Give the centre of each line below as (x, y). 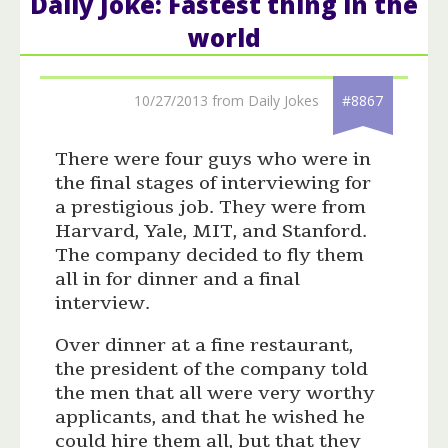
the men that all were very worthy (215, 393)
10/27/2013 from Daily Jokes (226, 101)
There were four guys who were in (213, 159)
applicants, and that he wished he (210, 417)
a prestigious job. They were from (211, 207)
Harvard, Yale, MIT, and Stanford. (211, 231)
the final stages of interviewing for (213, 183)
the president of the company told (212, 369)
